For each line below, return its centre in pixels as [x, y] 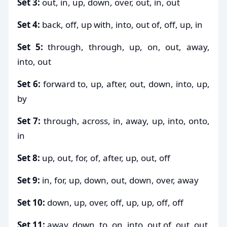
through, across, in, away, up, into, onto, [125, 121]
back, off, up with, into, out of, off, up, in [121, 24]
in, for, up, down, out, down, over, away [119, 180]
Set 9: [29, 180]
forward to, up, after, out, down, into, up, [125, 84]
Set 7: [29, 121]
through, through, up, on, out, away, [126, 47]
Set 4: [29, 24]
